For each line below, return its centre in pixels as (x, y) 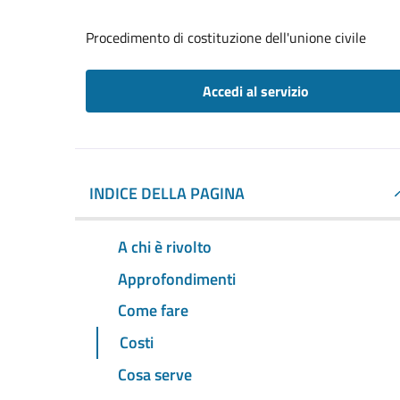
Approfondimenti (177, 279)
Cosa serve (155, 375)
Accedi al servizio (255, 91)
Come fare (153, 311)
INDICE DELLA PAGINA (167, 193)
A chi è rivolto (165, 246)
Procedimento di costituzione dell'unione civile (226, 37)
